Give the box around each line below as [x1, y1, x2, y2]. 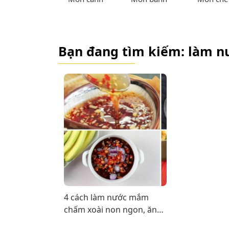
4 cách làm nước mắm [64, 191, 149, 203]
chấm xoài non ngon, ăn [64, 203, 157, 215]
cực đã [64, 216, 90, 227]
